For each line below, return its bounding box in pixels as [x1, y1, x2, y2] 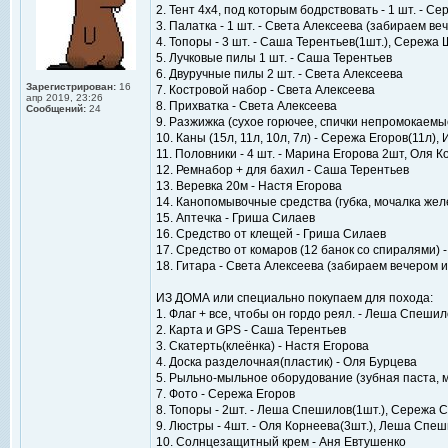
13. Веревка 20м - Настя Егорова [156, 179, 342, 193]
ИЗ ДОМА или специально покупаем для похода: [156, 291, 433, 305]
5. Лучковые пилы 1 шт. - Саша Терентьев [156, 51, 392, 65]
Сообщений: [26, 103, 86, 114]
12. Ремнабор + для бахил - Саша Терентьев [156, 163, 409, 177]
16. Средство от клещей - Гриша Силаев [156, 227, 386, 241]
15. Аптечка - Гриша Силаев [156, 211, 315, 225]
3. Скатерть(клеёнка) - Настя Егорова [156, 339, 369, 353]
